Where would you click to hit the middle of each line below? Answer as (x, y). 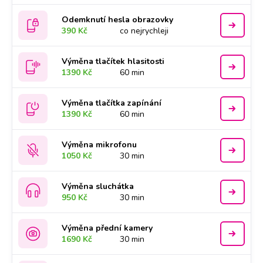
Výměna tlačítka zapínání (112, 103)
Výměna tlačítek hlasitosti (113, 61)
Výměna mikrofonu (100, 145)
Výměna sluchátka (98, 186)
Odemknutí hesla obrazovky (118, 20)
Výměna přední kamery (107, 228)
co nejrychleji (144, 31)
